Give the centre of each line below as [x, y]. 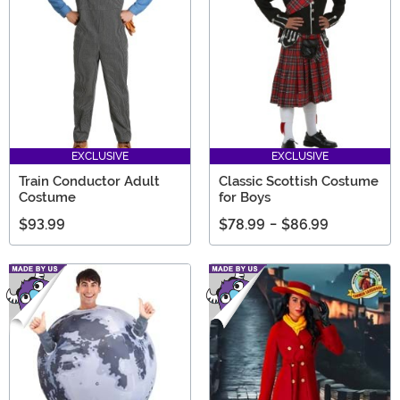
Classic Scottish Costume [299, 181]
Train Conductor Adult [89, 181]
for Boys [245, 197]
